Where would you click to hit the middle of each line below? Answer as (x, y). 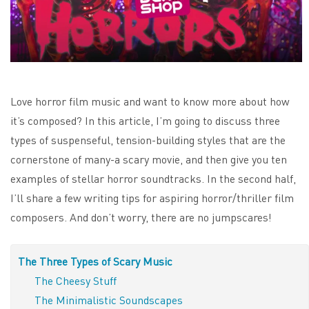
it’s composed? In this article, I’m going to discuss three (145, 120)
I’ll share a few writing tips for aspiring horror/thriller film (152, 197)
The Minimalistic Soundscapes (109, 299)
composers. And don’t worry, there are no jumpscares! (141, 217)
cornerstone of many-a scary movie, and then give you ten (149, 159)
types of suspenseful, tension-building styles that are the (148, 139)
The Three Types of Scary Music (95, 261)
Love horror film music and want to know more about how (150, 101)
